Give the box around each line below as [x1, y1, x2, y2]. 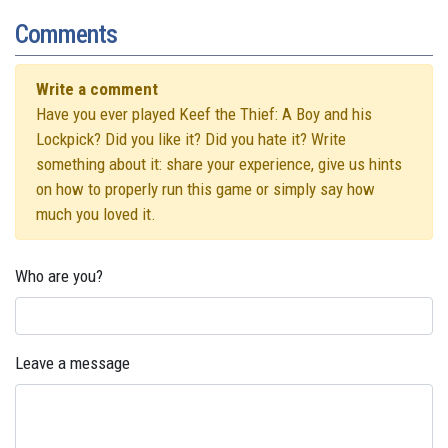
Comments [15, 18, 117, 49]
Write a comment [36, 78, 158, 99]
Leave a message [15, 352, 130, 373]
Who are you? [15, 265, 103, 286]
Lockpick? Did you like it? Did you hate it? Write [36, 128, 346, 149]
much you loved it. [36, 203, 156, 224]
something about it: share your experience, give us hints [36, 153, 402, 174]
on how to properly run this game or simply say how [36, 178, 375, 199]
